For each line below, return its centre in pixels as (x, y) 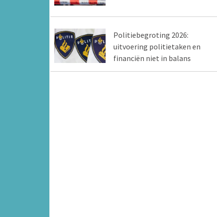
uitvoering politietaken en (157, 47)
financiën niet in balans (152, 58)
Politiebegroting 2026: (151, 35)
